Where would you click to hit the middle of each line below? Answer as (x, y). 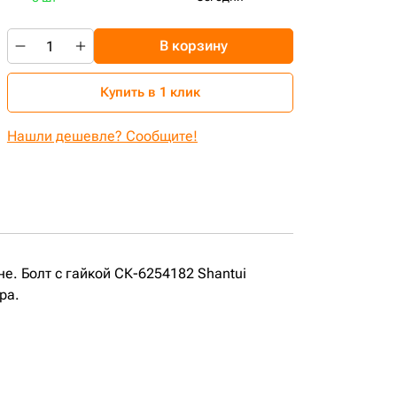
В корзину (193, 46)
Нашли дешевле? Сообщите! (102, 136)
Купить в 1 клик (150, 92)
